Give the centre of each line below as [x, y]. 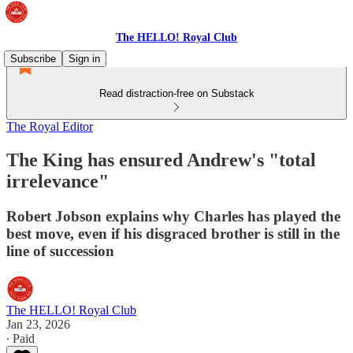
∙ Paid [20, 338]
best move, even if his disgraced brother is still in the [173, 233]
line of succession [60, 251]
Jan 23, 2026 [38, 324]
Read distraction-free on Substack [176, 93]
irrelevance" [58, 181]
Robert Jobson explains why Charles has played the [173, 216]
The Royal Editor [50, 126]
